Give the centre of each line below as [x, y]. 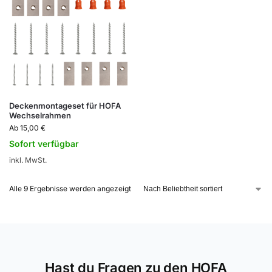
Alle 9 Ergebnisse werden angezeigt [70, 189]
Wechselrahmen [40, 115]
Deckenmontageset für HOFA [65, 105]
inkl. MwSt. [28, 160]
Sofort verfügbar [44, 143]
